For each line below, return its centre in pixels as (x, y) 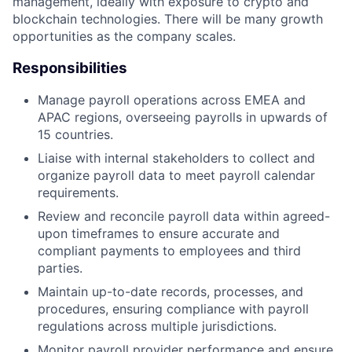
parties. (60, 268)
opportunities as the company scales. (124, 36)
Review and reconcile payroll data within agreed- (184, 216)
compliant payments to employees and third (169, 251)
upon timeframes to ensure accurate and (159, 234)
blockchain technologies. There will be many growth (168, 18)
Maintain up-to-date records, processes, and (170, 292)
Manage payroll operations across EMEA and (172, 100)
